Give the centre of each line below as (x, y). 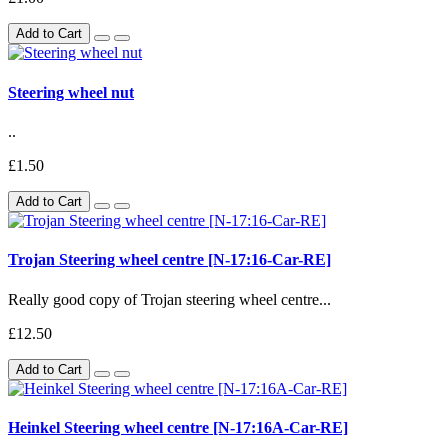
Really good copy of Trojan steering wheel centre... (169, 299)
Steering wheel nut (71, 92)
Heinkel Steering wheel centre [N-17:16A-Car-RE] (178, 427)
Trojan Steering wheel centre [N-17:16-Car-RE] (169, 260)
